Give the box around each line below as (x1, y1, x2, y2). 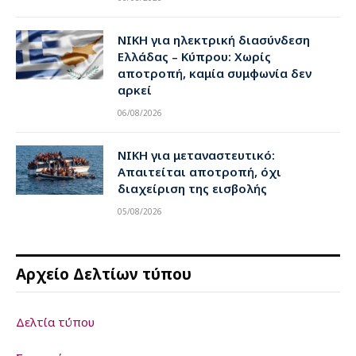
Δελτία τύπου (16, 313, 95, 330)
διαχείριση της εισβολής (118, 180, 267, 196)
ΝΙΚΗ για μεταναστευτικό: (118, 146, 275, 163)
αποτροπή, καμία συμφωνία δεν (118, 64, 311, 81)
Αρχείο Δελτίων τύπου (16, 263, 192, 284)
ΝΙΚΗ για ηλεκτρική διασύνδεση (118, 31, 310, 48)
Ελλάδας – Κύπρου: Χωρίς (118, 48, 271, 64)
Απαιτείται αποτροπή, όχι (118, 163, 281, 180)
